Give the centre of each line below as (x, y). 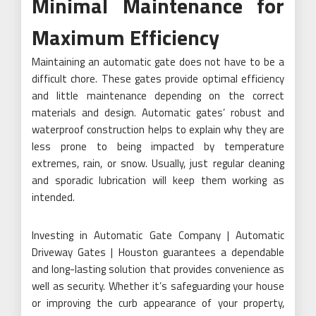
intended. (53, 197)
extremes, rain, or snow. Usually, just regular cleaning (158, 163)
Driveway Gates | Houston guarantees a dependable (158, 252)
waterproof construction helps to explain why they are (158, 129)
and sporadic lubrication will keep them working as (158, 180)
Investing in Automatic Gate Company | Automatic (158, 235)
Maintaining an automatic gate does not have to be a (158, 61)
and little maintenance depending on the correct (158, 95)
